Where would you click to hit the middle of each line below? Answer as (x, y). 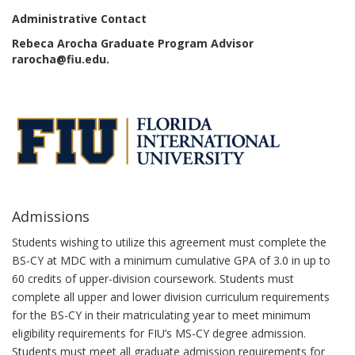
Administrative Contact (79, 19)
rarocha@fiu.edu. (61, 59)
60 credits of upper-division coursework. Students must (153, 279)
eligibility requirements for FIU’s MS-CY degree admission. (159, 333)
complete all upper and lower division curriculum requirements (171, 297)
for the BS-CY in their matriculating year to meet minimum (161, 315)
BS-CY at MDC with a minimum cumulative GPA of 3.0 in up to (171, 260)
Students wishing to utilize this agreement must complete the (169, 242)
